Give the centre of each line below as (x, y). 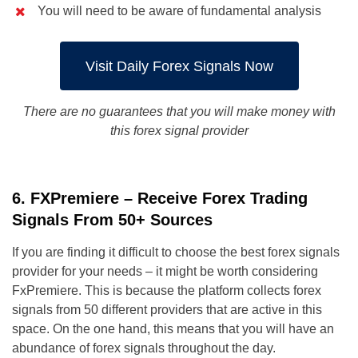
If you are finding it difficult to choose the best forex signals (176, 253)
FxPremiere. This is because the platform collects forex (167, 291)
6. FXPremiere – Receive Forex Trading (160, 199)
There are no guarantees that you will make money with (179, 112)
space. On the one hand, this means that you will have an (173, 329)
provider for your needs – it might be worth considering (165, 272)
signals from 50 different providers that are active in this (167, 310)
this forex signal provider (179, 131)
